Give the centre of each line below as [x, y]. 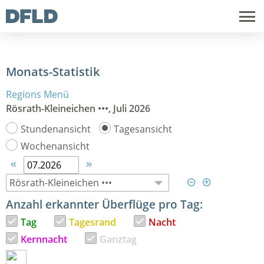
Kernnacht [44, 239]
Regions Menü [37, 94]
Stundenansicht [56, 129]
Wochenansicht [55, 146]
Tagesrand [93, 222]
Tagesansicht [143, 129]
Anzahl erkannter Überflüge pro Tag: [104, 204]
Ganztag [118, 239]
